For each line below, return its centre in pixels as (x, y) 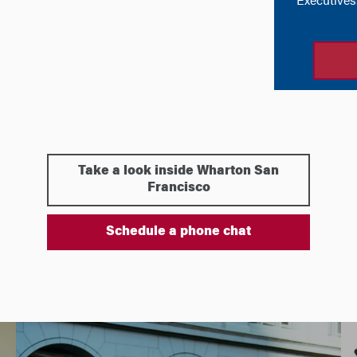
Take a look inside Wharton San (178, 171)
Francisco (178, 188)
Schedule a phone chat (178, 232)
